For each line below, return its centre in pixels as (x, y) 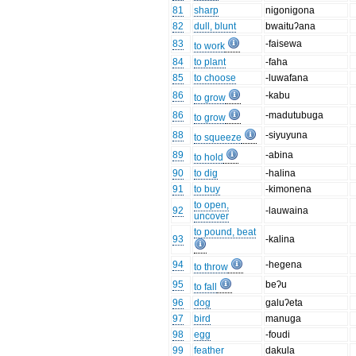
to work (210, 46)
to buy (207, 190)
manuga (284, 319)
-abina (280, 155)
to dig (206, 174)
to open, (212, 205)
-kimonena (289, 190)
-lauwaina (287, 211)
